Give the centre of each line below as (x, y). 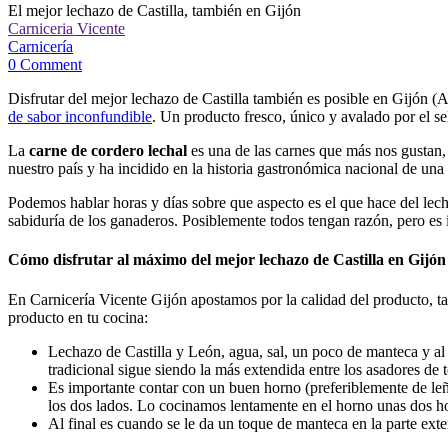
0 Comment (45, 64)
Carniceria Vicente (66, 28)
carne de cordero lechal (108, 150)
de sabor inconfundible (80, 116)
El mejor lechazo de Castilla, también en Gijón (154, 10)
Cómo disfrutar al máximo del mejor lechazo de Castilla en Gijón (227, 260)
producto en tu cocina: (78, 317)
